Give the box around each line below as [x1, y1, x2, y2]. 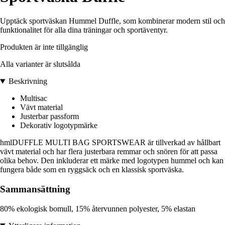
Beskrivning [8, 77, 47, 86]
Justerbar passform [20, 112, 79, 121]
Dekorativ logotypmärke [20, 121, 97, 130]
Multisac [20, 94, 47, 103]
